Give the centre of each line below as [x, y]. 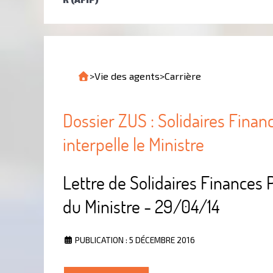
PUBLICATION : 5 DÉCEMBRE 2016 [135, 240]
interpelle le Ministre [133, 144]
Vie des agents [127, 76]
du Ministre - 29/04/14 [141, 207]
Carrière [183, 76]
